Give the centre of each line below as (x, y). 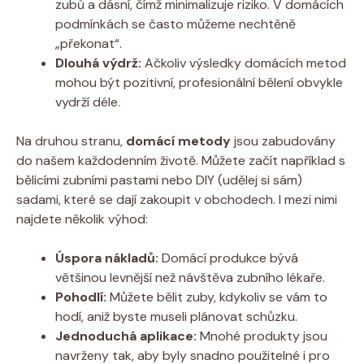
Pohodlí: (81, 297)
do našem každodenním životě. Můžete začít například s (181, 160)
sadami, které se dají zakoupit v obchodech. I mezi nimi (177, 199)
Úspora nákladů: (107, 258)
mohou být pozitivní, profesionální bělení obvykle (199, 82)
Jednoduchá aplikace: (126, 336)
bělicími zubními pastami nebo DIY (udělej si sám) (159, 180)
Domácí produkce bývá (228, 258)
